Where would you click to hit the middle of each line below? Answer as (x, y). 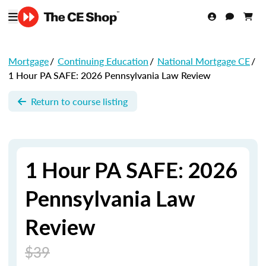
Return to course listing (79, 101)
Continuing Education (103, 61)
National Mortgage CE (204, 61)
